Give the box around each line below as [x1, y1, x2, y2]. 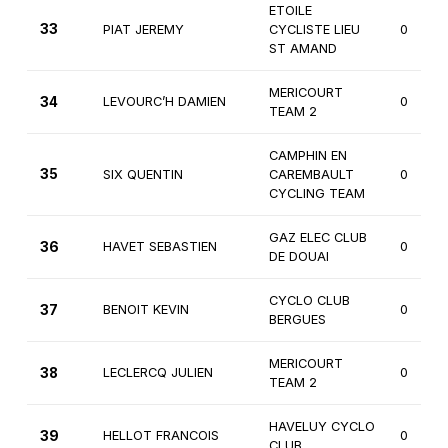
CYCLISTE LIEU [268, 22, 360, 38]
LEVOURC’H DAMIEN [102, 94, 226, 110]
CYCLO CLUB [268, 293, 350, 309]
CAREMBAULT [268, 167, 354, 183]
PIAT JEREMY [102, 22, 184, 38]
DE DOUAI [268, 249, 329, 265]
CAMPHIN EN [268, 148, 347, 164]
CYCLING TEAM [268, 186, 365, 202]
